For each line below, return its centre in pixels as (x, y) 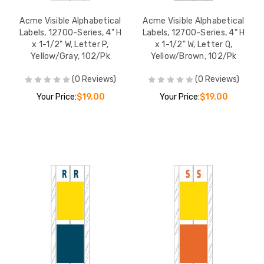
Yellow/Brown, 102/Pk (194, 56)
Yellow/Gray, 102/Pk (70, 56)
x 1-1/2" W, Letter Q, (194, 44)
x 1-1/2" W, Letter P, (70, 44)
